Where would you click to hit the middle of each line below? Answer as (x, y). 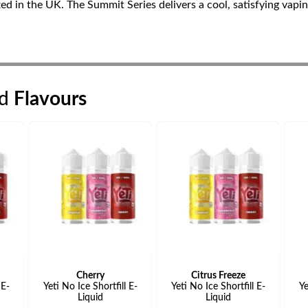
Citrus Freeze (218, 276)
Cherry (90, 276)
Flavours (50, 99)
